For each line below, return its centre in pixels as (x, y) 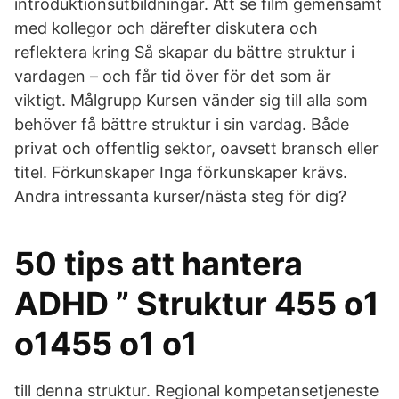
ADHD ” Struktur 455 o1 (197, 304)
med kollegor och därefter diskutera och (166, 28)
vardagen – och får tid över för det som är (173, 76)
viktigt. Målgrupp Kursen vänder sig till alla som (191, 100)
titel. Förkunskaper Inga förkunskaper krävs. (181, 172)
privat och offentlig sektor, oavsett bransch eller (196, 148)
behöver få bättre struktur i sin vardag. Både (182, 124)
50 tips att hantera (159, 264)
